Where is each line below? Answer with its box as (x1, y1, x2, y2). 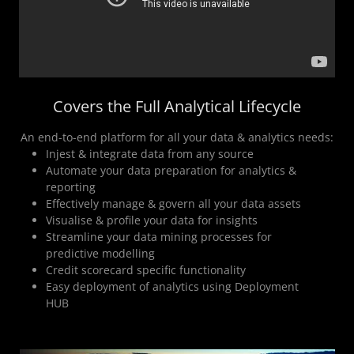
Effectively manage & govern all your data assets (46, 196, 302, 212)
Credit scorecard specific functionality (46, 262, 247, 278)
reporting (46, 179, 96, 195)
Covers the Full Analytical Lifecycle (53, 96, 301, 118)
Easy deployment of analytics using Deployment (46, 279, 299, 295)
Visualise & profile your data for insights (46, 213, 258, 228)
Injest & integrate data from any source (46, 146, 258, 162)
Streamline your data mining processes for (46, 229, 273, 245)
